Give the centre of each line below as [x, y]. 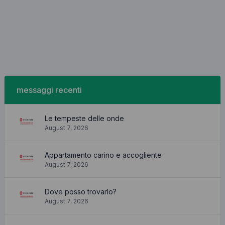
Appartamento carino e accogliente [103, 155]
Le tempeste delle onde [84, 118]
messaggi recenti [49, 90]
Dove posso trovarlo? [81, 191]
